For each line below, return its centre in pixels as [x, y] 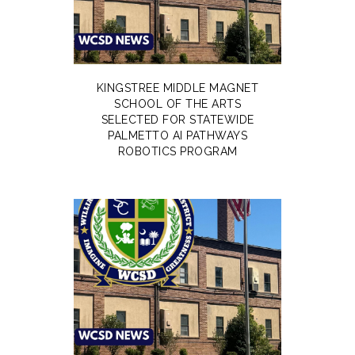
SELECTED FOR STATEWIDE [177, 119]
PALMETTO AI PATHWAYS [177, 135]
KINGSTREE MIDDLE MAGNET [177, 88]
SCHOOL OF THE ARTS [177, 103]
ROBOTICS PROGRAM [177, 151]
